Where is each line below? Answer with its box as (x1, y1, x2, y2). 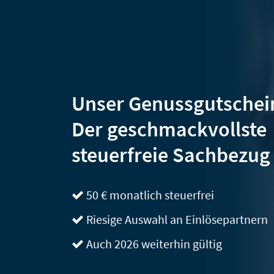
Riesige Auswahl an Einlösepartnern (84, 211, 268, 227)
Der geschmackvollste (72, 116, 267, 142)
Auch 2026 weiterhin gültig (84, 235, 222, 251)
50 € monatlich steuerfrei (84, 187, 214, 202)
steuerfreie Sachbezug (72, 141, 270, 168)
